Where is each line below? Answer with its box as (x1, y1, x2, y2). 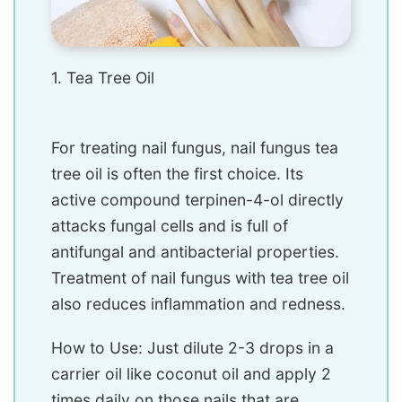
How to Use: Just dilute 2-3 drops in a (51, 338, 334, 358)
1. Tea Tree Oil (51, 68, 154, 88)
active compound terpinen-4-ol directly (51, 190, 344, 210)
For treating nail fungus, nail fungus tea (51, 138, 338, 158)
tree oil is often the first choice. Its (51, 164, 303, 184)
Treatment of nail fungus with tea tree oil (51, 268, 349, 288)
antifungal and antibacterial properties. (51, 242, 339, 262)
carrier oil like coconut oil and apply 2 (51, 364, 331, 384)
